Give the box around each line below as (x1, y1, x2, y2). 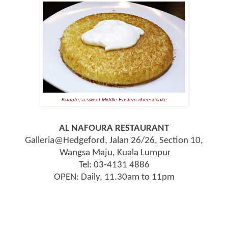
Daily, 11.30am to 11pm (80, 172, 175, 182)
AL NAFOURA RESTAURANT (59, 123, 169, 133)
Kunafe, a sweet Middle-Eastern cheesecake (61, 96, 167, 102)
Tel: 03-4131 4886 (78, 160, 150, 170)
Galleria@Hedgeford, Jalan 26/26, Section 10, (25, 135, 203, 146)
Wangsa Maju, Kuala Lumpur (57, 148, 171, 158)
